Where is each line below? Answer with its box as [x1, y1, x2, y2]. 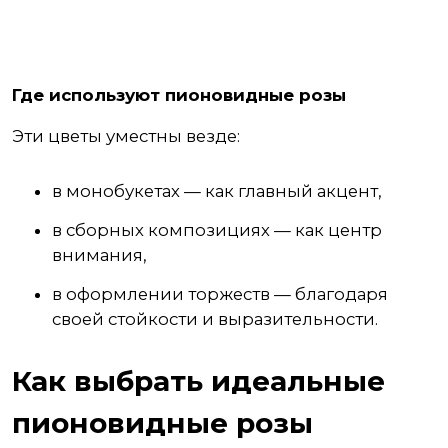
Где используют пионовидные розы [12, 85, 346, 105]
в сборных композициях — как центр [52, 220, 382, 240]
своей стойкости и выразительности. [52, 309, 378, 329]
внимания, [52, 245, 147, 265]
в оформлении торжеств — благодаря [52, 284, 388, 304]
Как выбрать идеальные [12, 364, 385, 398]
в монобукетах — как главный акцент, [52, 181, 382, 201]
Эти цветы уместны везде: [12, 126, 240, 146]
